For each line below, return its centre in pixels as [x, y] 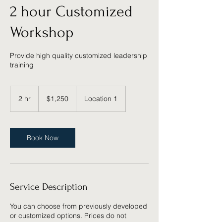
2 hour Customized [71, 12]
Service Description [49, 187]
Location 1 [101, 99]
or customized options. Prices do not [68, 216]
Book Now [43, 138]
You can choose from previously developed [79, 206]
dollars [46, 100]
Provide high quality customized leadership [79, 55]
